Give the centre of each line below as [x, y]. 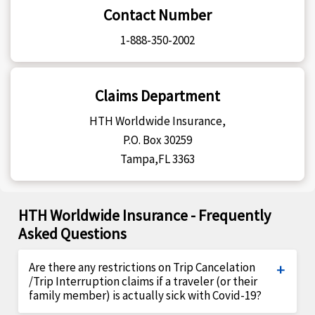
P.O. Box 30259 [157, 140]
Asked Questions [73, 233]
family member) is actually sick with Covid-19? [146, 295]
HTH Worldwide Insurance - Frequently [145, 215]
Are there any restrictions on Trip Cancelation [142, 267]
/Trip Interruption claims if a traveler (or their [143, 281]
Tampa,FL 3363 [157, 159]
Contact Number [157, 15]
